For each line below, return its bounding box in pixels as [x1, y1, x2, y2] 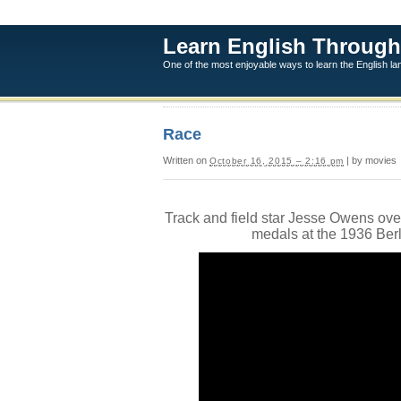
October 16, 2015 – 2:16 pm [209, 156, 345, 166]
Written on [163, 155, 209, 166]
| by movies [344, 155, 397, 166]
